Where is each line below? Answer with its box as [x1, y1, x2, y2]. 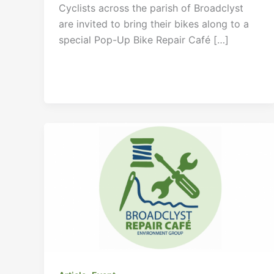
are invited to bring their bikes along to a [59, 17, 249, 30]
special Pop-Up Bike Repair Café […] [59, 33, 229, 46]
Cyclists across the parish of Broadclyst [59, 1, 243, 14]
